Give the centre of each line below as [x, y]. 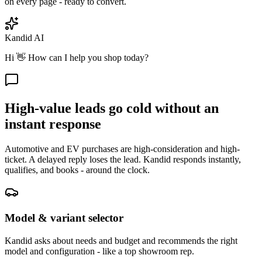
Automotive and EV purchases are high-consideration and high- [122, 149]
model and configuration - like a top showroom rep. [99, 251]
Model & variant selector [64, 218]
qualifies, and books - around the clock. [77, 170]
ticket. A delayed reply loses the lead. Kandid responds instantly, [123, 159]
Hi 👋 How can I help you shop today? [77, 57]
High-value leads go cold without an [112, 108]
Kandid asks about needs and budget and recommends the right [121, 241]
